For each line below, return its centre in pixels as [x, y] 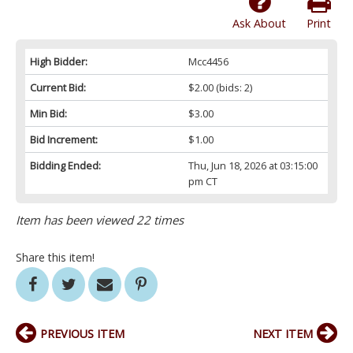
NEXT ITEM [283, 334]
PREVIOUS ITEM [82, 334]
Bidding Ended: [65, 166]
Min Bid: [48, 114]
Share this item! [55, 258]
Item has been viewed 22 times [100, 220]
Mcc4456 [208, 62]
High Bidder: [59, 62]
